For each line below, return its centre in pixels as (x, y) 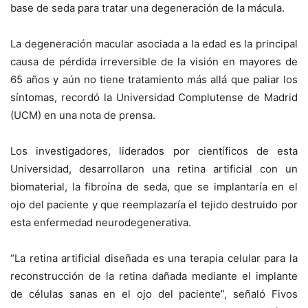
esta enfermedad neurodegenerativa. (101, 223)
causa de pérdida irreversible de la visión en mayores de (154, 62)
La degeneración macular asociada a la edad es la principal (154, 44)
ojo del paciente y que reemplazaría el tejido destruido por (154, 205)
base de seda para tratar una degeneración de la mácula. (147, 8)
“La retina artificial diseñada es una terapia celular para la (154, 258)
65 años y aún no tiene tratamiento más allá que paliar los (154, 80)
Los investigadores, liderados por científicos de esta (154, 151)
